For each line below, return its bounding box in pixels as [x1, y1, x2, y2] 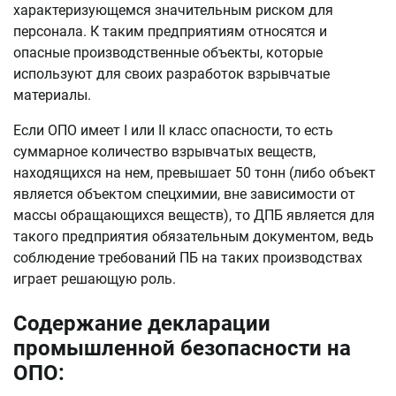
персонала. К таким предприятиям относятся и [13, 23, 327, 40]
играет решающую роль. [13, 270, 176, 287]
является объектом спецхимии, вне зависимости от [13, 186, 355, 202]
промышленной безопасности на [13, 336, 351, 361]
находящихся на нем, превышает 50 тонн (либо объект [13, 164, 376, 181]
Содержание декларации [13, 311, 270, 336]
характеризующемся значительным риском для [13, 2, 333, 19]
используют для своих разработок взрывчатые [13, 65, 330, 82]
